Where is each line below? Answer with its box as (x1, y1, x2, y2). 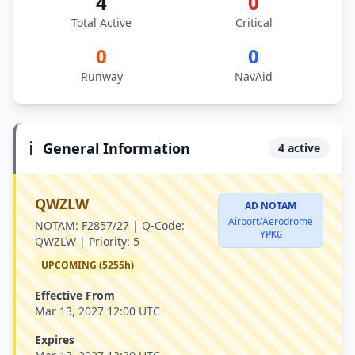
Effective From (35, 288, 115, 303)
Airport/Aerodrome (228, 215, 313, 228)
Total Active (71, 15, 132, 30)
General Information (43, 139, 190, 158)
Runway (80, 69, 123, 84)
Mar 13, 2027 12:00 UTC (35, 303, 160, 319)
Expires (35, 332, 74, 347)
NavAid (235, 69, 273, 84)
